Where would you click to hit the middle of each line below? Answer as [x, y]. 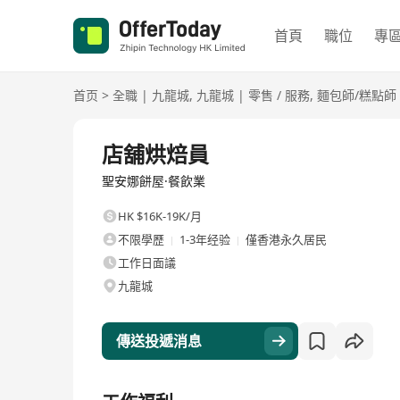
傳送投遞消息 [159, 341]
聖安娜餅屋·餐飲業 [154, 181]
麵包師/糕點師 [357, 95]
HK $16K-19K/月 [160, 216]
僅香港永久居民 [286, 239]
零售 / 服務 [279, 95]
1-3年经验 [205, 239]
